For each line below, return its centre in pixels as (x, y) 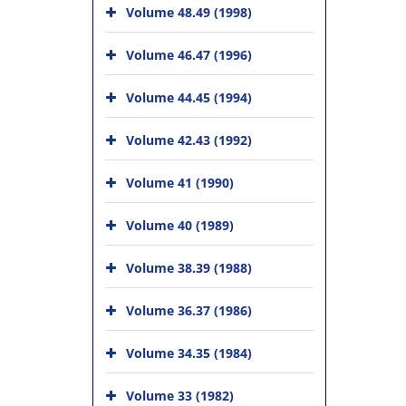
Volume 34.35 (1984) (189, 353)
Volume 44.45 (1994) (189, 97)
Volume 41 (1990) (180, 183)
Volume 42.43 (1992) (189, 140)
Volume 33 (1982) (180, 396)
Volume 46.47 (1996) (189, 55)
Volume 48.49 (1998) (189, 12)
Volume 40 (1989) (180, 225)
